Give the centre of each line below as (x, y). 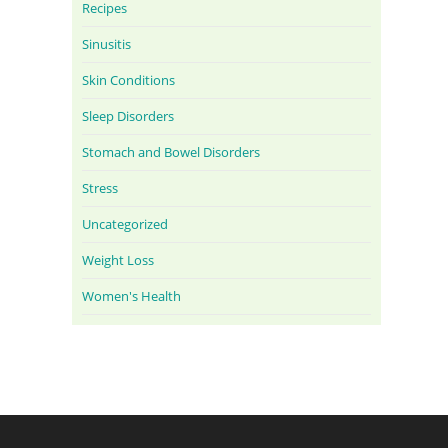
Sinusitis (107, 44)
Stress (100, 188)
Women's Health (132, 296)
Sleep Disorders (128, 116)
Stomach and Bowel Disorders (171, 152)
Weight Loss (118, 260)
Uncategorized (125, 224)
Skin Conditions (129, 80)
